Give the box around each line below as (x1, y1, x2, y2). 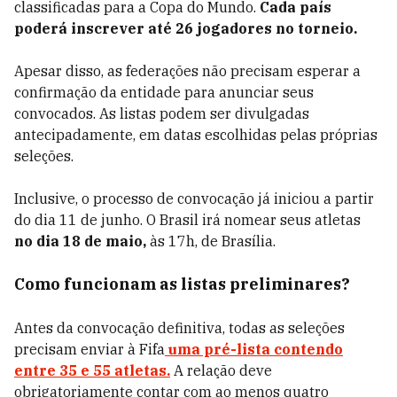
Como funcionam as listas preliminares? (14, 274, 350, 294)
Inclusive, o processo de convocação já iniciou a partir (14, 190, 374, 207)
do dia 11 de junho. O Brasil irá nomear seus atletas (14, 211, 361, 229)
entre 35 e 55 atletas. (14, 362, 170, 379)
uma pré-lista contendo (165, 340, 343, 358)
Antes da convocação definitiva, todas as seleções (14, 319, 345, 337)
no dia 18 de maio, (14, 232, 146, 250)
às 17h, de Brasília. (146, 232, 276, 250)
